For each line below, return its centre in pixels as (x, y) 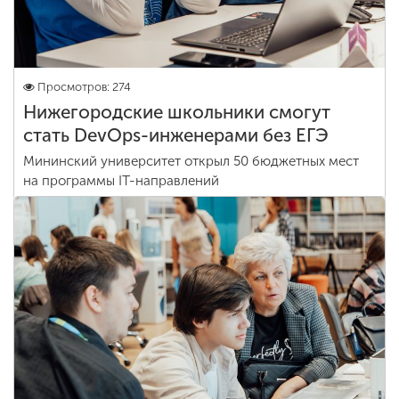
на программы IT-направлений (121, 181)
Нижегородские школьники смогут (177, 112)
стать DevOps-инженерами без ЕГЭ (176, 135)
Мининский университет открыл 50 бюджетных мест (191, 161)
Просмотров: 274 (84, 87)
